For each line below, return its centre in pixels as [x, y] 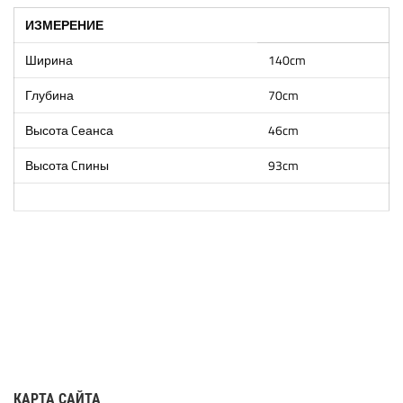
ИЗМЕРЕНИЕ [64, 25]
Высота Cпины [67, 166]
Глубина [49, 95]
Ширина [49, 60]
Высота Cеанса [69, 130]
